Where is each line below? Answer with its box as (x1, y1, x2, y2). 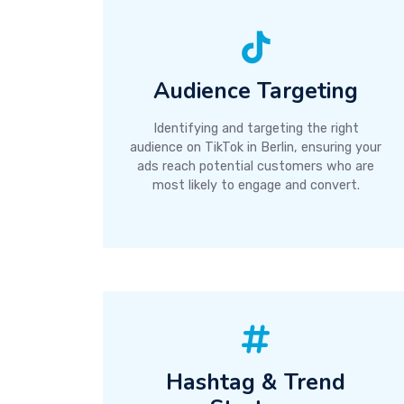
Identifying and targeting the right (152, 120, 359, 136)
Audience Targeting (153, 75, 359, 106)
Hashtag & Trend (166, 366, 346, 398)
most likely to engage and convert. (151, 177, 360, 193)
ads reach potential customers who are (137, 158, 375, 174)
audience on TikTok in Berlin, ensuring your (130, 139, 382, 155)
